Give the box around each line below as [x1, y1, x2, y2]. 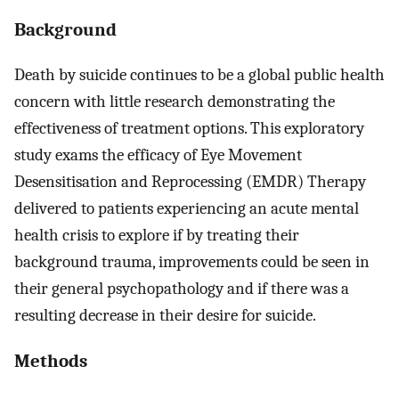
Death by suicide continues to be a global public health [14, 64, 385, 85]
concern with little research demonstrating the [14, 91, 335, 111]
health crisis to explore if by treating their [14, 224, 299, 245]
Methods [14, 350, 87, 372]
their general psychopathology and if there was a [14, 278, 349, 298]
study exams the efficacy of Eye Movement [14, 144, 302, 165]
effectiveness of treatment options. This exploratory [14, 118, 364, 138]
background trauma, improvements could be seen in [14, 251, 370, 272]
